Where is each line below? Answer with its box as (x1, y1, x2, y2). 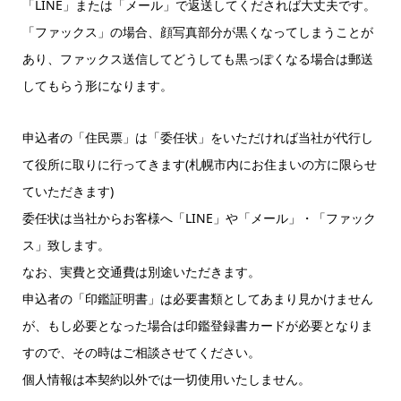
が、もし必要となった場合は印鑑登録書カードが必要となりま (21, 316, 373, 334)
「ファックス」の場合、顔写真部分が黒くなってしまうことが (21, 22, 373, 40)
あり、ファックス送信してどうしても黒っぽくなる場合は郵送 (21, 49, 373, 67)
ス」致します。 (21, 235, 110, 253)
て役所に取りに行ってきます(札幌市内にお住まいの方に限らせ (21, 155, 377, 173)
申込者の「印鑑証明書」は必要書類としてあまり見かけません (21, 289, 373, 307)
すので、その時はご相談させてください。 (21, 343, 260, 361)
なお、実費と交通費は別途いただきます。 (21, 262, 260, 280)
